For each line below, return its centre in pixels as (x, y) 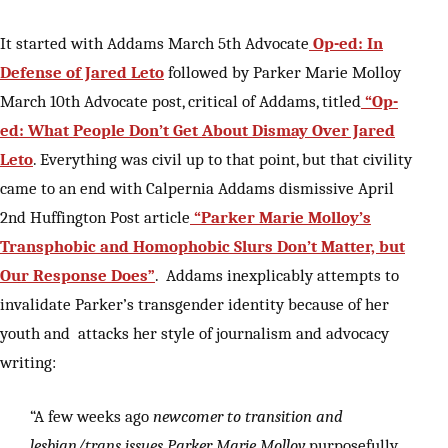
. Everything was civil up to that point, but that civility (222, 159)
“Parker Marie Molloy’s (280, 217)
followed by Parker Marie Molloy (282, 72)
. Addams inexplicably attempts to (277, 275)
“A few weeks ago (89, 416)
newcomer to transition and (246, 416)
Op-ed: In (346, 43)
